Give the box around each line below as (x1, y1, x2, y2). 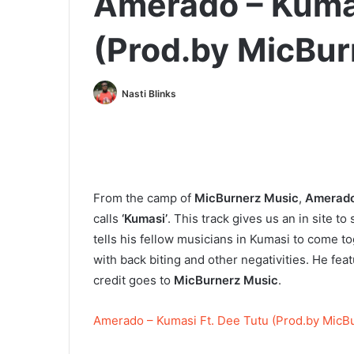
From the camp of (93, 190, 194, 206)
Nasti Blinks (122, 87, 176, 100)
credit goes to (93, 273, 174, 288)
